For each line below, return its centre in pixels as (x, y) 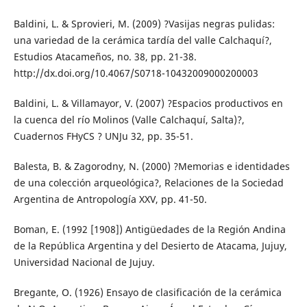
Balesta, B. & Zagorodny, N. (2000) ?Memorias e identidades (151, 167)
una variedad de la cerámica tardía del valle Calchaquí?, (143, 40)
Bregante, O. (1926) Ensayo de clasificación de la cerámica (147, 293)
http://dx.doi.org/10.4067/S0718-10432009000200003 (136, 73)
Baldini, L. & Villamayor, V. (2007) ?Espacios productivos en (148, 103)
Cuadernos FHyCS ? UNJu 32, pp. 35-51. (103, 136)
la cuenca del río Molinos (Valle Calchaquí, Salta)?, (129, 120)
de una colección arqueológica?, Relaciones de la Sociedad (148, 183)
